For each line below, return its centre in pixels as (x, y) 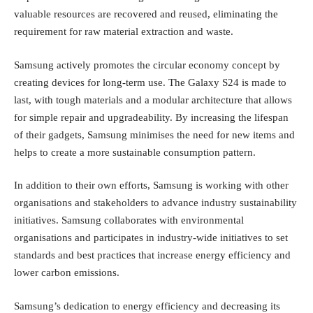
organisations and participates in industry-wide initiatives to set (151, 238)
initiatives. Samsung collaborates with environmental (129, 220)
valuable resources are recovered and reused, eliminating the (146, 14)
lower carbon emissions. (67, 273)
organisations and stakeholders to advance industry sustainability (155, 203)
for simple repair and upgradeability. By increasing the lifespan (151, 117)
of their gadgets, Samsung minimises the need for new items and (154, 134)
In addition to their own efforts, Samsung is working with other (151, 185)
